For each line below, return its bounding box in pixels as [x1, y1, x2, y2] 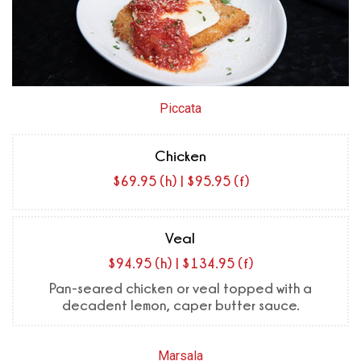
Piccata [160, 101, 201, 117]
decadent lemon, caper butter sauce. [61, 297, 300, 313]
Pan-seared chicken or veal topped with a [49, 280, 312, 297]
